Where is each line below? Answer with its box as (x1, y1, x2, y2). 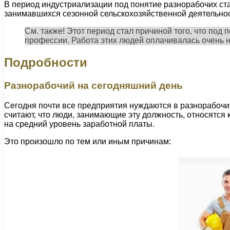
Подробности (4, 55, 87, 69)
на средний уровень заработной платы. (4, 119, 155, 128)
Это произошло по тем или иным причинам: (4, 137, 171, 146)
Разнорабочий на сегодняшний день (4, 80, 183, 91)
